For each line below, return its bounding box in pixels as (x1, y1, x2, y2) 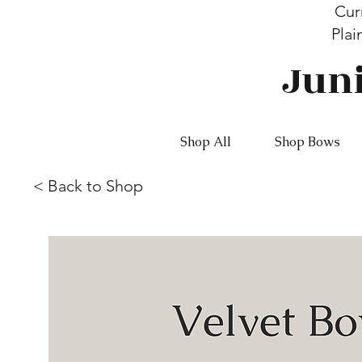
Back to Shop (47, 176, 143, 196)
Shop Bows (274, 133, 340, 151)
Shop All (180, 133, 232, 151)
